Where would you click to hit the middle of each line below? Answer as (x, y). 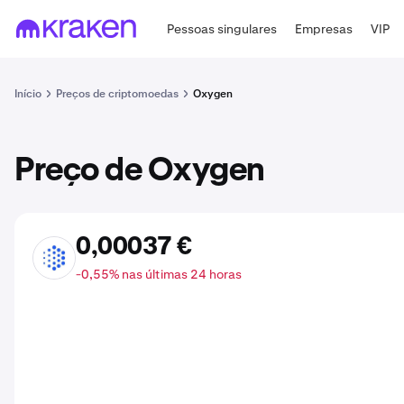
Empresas (324, 28)
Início (28, 94)
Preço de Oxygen (140, 171)
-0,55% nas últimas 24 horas (159, 274)
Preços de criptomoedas (117, 94)
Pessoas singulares (222, 28)
